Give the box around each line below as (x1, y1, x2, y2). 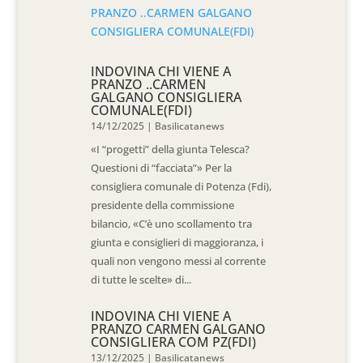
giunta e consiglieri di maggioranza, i (91, 235, 264, 250)
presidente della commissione (91, 198, 235, 212)
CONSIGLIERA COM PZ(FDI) (91, 333, 257, 351)
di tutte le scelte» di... (91, 272, 192, 287)
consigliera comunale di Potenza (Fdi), (91, 179, 272, 194)
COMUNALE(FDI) (91, 101, 193, 119)
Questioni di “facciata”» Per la (91, 160, 233, 175)
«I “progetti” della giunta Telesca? (91, 142, 250, 156)
